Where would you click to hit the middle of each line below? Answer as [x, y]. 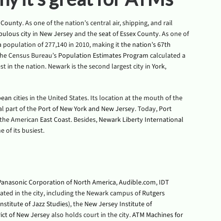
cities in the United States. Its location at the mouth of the [97, 98]
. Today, [147, 109]
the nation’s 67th [146, 45]
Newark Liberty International [141, 120]
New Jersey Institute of [118, 204]
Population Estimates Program [103, 56]
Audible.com [137, 183]
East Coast [55, 120]
